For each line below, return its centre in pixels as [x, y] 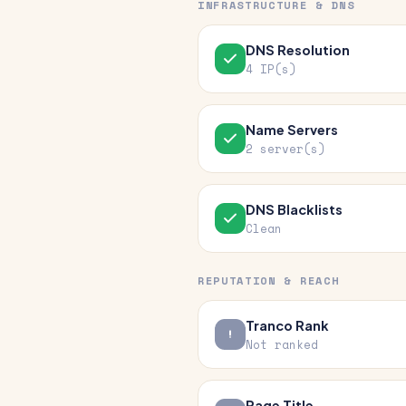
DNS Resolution [298, 50]
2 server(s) [285, 149]
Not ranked [282, 345]
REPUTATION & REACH [269, 280]
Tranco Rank [287, 325]
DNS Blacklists [294, 209]
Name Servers [292, 130]
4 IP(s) [271, 69]
